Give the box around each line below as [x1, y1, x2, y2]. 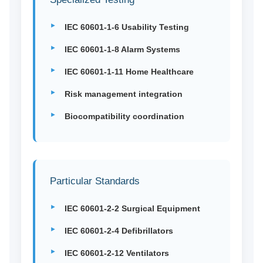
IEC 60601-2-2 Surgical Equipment [64, 204, 200, 214]
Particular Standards [49, 176, 140, 187]
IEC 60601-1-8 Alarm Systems [64, 45, 180, 55]
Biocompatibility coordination [64, 112, 184, 122]
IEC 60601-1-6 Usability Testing [64, 22, 189, 32]
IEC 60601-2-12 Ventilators [64, 248, 169, 258]
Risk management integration [64, 89, 183, 99]
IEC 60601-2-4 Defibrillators [64, 226, 173, 236]
